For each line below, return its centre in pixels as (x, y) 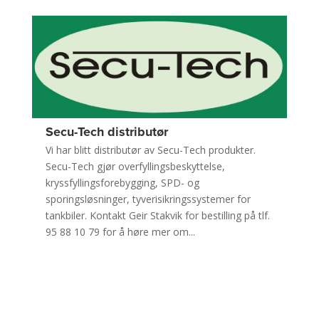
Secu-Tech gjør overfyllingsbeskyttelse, (135, 166)
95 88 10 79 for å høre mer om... (120, 232)
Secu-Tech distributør (106, 132)
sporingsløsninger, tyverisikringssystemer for (148, 199)
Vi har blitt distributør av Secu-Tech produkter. (150, 150)
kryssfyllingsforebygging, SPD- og (122, 183)
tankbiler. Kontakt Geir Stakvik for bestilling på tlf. (157, 215)
